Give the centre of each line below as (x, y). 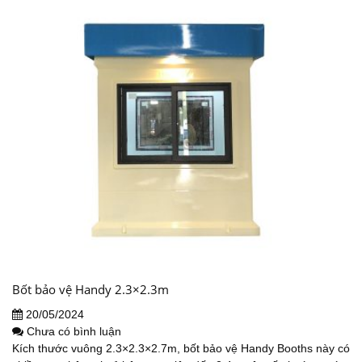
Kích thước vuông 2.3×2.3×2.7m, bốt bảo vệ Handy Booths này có (181, 349)
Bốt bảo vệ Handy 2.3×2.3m (90, 290)
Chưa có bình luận (74, 332)
